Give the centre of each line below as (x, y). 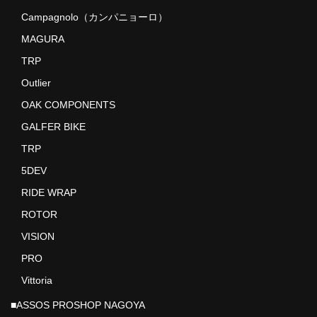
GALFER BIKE (53, 126)
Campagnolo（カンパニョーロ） (94, 17)
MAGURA (42, 39)
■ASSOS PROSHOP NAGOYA (78, 305)
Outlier (36, 82)
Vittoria (36, 280)
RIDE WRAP (48, 192)
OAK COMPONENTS (68, 104)
